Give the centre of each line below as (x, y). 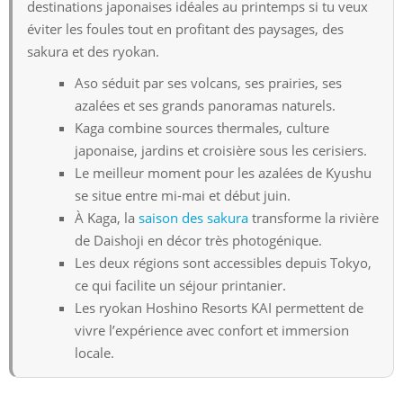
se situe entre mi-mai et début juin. (183, 195)
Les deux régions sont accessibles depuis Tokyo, (223, 262)
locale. (94, 352)
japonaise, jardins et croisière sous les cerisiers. (221, 150)
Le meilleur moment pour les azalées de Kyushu (223, 172)
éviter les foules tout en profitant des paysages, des (185, 28)
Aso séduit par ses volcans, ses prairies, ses (208, 82)
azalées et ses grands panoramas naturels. (205, 105)
